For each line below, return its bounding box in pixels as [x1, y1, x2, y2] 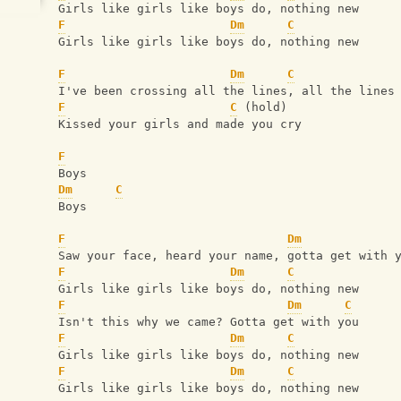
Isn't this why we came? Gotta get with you [58, 315, 359, 329]
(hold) [237, 100, 287, 115]
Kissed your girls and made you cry [58, 117, 302, 132]
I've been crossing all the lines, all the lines [58, 84, 395, 98]
